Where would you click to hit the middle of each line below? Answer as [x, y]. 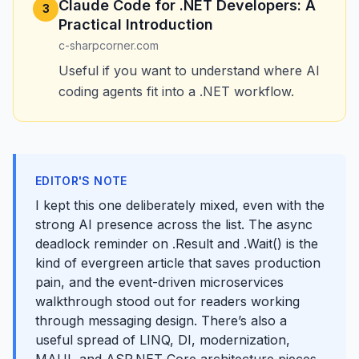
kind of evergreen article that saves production [178, 263]
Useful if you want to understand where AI [189, 71]
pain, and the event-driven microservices [159, 282]
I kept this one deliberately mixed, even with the [180, 205]
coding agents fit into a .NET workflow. [176, 91]
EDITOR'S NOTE [81, 181]
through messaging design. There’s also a [161, 321]
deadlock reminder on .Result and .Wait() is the [177, 244]
